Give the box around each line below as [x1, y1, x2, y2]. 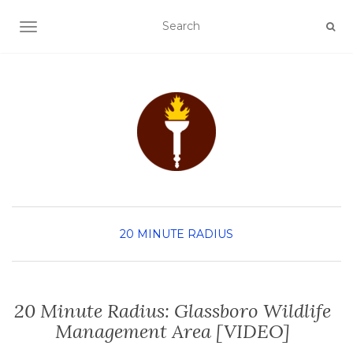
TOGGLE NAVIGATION [28, 21, 153, 35]
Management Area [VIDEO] [55, 319, 290, 344]
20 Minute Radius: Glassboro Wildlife [14, 299, 331, 323]
